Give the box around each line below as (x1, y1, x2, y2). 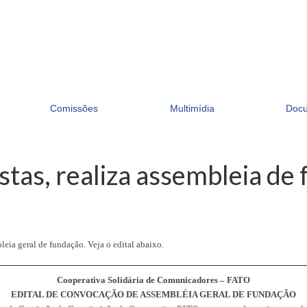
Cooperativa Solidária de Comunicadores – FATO (57, 274, 250, 285)
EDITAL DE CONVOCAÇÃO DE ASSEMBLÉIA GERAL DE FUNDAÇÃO (11, 288, 296, 299)
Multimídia (169, 103, 214, 114)
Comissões (50, 103, 99, 114)
